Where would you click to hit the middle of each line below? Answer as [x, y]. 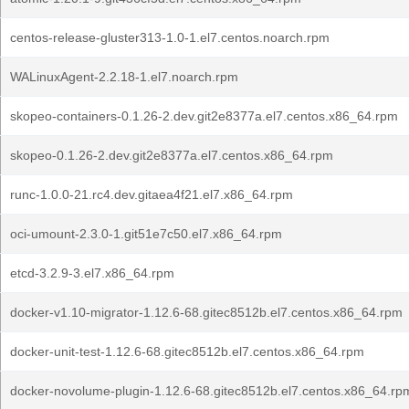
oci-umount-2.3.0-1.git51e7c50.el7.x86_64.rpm [146, 234]
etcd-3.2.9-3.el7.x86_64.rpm [92, 273]
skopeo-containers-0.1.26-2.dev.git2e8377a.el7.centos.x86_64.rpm [204, 116]
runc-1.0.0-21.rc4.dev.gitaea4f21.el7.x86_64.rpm [152, 194]
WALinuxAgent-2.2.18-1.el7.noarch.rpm [124, 77]
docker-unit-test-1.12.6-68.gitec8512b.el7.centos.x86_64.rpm [187, 351]
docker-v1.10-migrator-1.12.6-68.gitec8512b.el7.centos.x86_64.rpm [206, 312]
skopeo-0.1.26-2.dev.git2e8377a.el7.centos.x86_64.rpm [172, 155]
